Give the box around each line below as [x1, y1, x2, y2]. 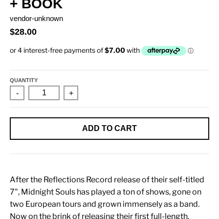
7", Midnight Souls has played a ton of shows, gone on [10, 187, 201, 197]
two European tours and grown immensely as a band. [10, 199, 199, 209]
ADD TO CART [82, 124, 137, 133]
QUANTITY [10, 77, 38, 83]
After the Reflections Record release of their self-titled [10, 175, 204, 184]
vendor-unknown [10, 14, 63, 22]
